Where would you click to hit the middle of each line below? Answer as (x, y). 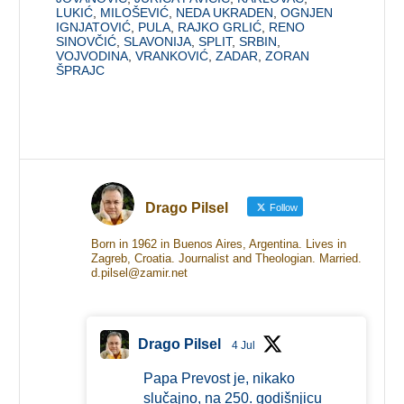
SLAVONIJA (158, 41)
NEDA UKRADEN (225, 12)
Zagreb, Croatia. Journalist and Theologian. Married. (226, 258)
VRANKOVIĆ (172, 55)
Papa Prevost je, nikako (219, 378)
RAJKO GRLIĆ (220, 27)
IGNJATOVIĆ (94, 27)
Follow (282, 207)
